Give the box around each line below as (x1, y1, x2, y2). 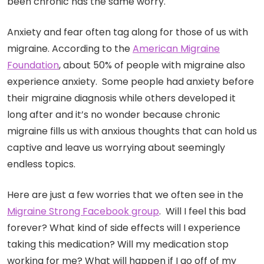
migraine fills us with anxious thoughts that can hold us (7, 124, 257, 138)
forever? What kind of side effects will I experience (7, 221, 240, 235)
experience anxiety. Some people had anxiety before (7, 75, 254, 89)
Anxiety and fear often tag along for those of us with (7, 25, 248, 39)
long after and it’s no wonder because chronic (7, 108, 220, 122)
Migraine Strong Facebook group (7, 204, 159, 219)
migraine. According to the (7, 42, 133, 56)
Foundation (7, 58, 59, 72)
